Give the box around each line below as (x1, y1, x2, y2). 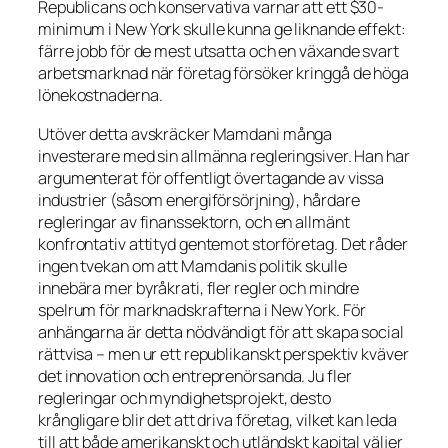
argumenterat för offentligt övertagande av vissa (38, 166, 385, 189)
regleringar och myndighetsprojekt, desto (38, 386, 331, 409)
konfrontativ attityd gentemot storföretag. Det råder (38, 232, 408, 255)
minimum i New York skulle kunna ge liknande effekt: (38, 18, 406, 41)
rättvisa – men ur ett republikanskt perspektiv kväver (38, 342, 409, 365)
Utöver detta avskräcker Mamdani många (38, 122, 333, 145)
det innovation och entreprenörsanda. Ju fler (38, 364, 352, 387)
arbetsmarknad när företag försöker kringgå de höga (38, 62, 409, 85)
